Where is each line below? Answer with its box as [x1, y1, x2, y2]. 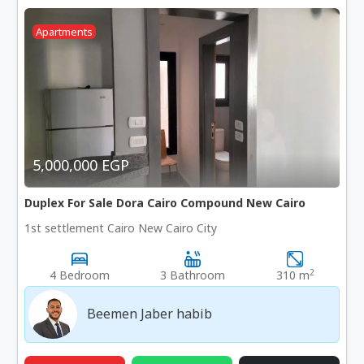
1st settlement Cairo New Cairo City [24, 220, 218, 236]
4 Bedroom [50, 267, 110, 284]
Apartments [36, 24, 93, 40]
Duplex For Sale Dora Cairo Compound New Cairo [24, 195, 306, 211]
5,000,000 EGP [32, 155, 130, 175]
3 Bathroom [160, 267, 226, 284]
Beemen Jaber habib [87, 304, 213, 323]
